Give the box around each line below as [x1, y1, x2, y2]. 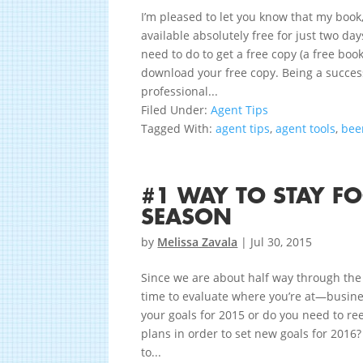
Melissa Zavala [157, 234, 238, 250]
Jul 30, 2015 [250, 234, 313, 250]
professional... [141, 83, 219, 100]
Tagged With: [141, 121, 216, 137]
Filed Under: [141, 102, 211, 118]
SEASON [141, 207, 233, 229]
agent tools [275, 121, 336, 137]
